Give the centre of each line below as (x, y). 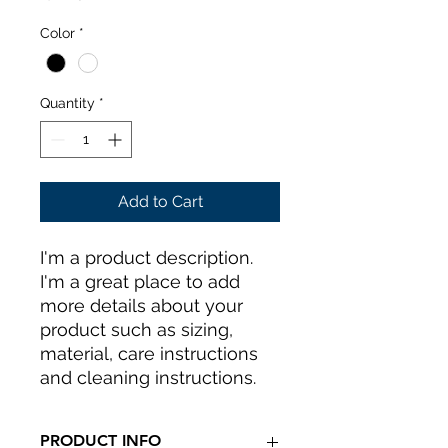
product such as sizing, (136, 330)
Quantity (67, 103)
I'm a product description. (146, 258)
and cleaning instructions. (148, 378)
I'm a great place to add (140, 282)
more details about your (141, 306)
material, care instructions (149, 354)
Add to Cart (160, 202)
